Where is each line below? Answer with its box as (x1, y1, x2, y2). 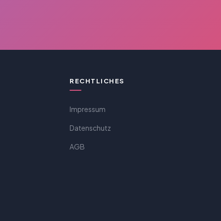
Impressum (70, 105, 106, 113)
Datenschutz (70, 123, 111, 132)
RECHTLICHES (70, 77, 125, 85)
